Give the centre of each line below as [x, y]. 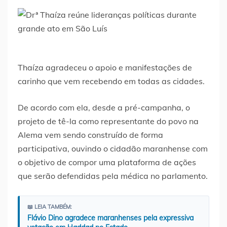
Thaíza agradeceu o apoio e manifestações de [105, 67]
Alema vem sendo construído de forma [90, 135]
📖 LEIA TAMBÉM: [50, 206]
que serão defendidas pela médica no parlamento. [113, 176]
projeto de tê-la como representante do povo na [108, 121]
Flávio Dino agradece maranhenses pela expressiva [110, 218]
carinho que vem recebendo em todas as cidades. [111, 81]
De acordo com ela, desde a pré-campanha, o [104, 107]
